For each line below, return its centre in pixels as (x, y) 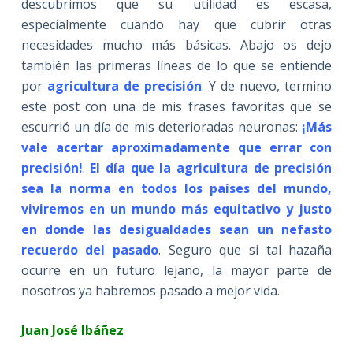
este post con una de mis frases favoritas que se (176, 107)
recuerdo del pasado (90, 250)
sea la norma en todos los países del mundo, (176, 189)
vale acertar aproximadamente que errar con (176, 148)
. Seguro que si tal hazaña (245, 250)
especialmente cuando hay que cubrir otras (176, 25)
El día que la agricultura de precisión (211, 168)
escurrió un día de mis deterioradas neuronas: (162, 127)
